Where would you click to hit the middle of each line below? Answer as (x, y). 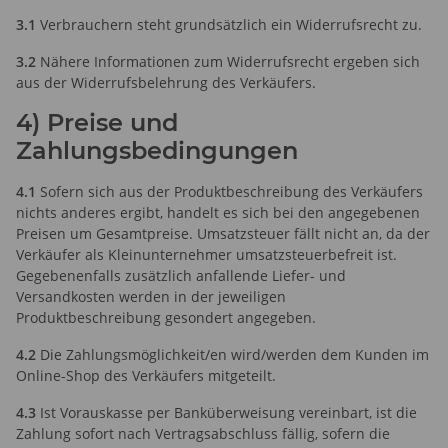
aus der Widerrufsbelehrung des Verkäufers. (166, 82)
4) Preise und (97, 122)
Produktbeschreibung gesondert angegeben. (166, 317)
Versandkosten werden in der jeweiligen (151, 296)
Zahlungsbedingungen (157, 150)
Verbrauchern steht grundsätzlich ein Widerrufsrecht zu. (229, 24)
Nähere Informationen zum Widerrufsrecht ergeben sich (228, 61)
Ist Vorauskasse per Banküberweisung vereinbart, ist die (226, 412)
